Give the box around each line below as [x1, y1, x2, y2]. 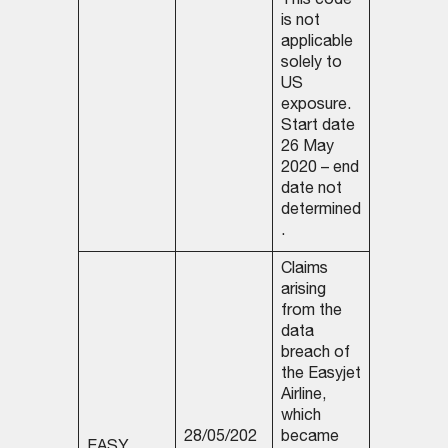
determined [280, 203, 361, 220]
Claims [280, 262, 328, 279]
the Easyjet [280, 367, 361, 384]
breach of [280, 346, 350, 363]
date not [280, 182, 342, 199]
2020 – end [280, 161, 359, 178]
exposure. [280, 98, 351, 115]
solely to [280, 56, 342, 73]
